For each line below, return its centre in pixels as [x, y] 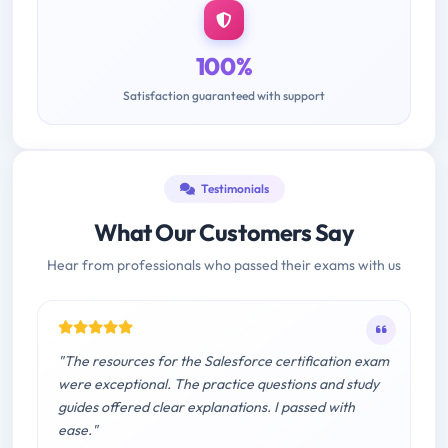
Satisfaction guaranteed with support [224, 96]
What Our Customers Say [224, 233]
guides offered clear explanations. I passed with [206, 407]
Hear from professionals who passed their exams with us [224, 265]
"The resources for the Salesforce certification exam [223, 361]
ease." [78, 430]
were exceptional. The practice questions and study [218, 384]
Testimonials [233, 189]
